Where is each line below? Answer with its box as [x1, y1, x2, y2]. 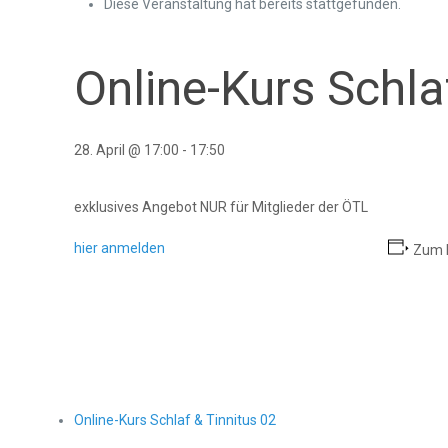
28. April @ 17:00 [74, 142, 180, 158]
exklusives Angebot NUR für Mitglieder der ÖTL [74, 199, 369, 215]
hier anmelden [74, 240, 166, 256]
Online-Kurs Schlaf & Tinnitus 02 [74, 412, 277, 428]
